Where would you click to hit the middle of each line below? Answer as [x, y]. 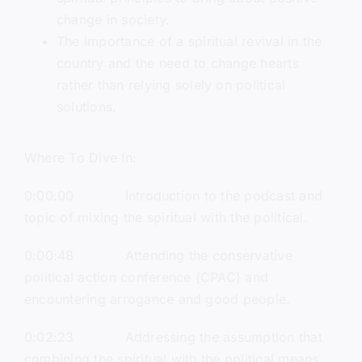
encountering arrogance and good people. [157, 299]
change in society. [113, 20]
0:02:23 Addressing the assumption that [173, 337]
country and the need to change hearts [177, 63]
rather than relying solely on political [171, 85]
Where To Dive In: [80, 158]
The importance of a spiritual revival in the [189, 42]
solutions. [86, 107]
